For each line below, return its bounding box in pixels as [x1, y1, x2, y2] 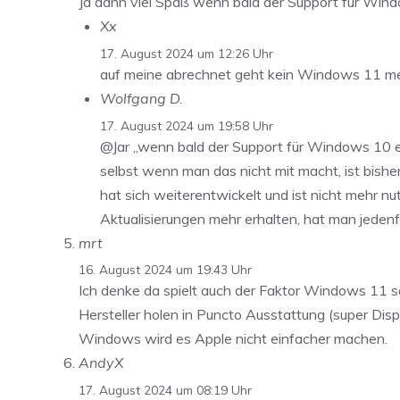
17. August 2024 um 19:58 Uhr [100, 117, 273, 133]
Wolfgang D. [100, 88, 183, 107]
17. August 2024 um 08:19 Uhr [79, 382, 252, 398]
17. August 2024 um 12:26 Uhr [100, 45, 273, 61]
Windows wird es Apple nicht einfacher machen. [79, 329, 387, 348]
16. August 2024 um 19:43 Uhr [79, 262, 252, 278]
